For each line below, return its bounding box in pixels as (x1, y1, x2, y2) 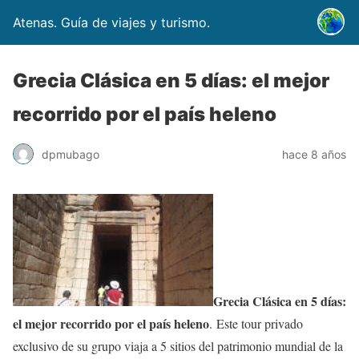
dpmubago (42, 147, 99, 161)
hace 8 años (282, 147, 346, 161)
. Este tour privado (209, 315, 303, 332)
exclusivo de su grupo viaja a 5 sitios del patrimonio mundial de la (13, 337, 343, 354)
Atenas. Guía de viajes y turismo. (13, 14, 210, 30)
